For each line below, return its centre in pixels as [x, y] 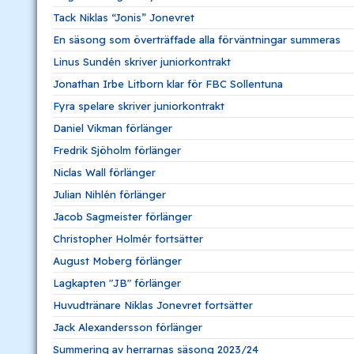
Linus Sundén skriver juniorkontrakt [142, 61]
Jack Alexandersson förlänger [128, 327]
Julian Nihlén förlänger [109, 194]
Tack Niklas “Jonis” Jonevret [124, 17]
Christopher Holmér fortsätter [128, 238]
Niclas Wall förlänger [104, 172]
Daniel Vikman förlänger [113, 128]
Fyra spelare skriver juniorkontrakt [139, 105]
